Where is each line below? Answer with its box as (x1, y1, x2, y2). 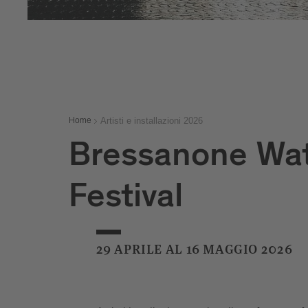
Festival (68, 183, 183, 218)
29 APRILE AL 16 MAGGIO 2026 (96, 242, 293, 258)
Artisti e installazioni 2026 (100, 115, 203, 126)
